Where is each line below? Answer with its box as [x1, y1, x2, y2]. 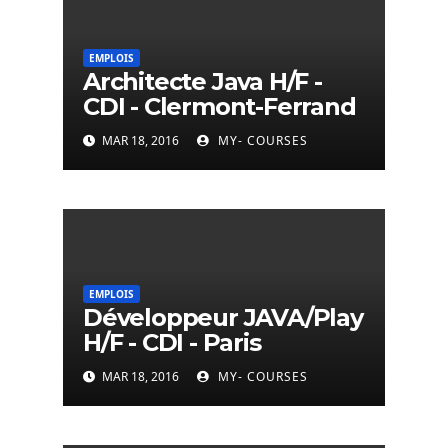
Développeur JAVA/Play [83, 303, 363, 333]
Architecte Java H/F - [83, 67, 322, 97]
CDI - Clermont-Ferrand [83, 92, 356, 122]
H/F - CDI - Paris [83, 328, 261, 358]
